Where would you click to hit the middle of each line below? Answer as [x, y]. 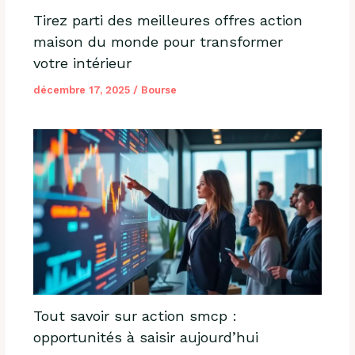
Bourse [158, 90]
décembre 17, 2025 [83, 90]
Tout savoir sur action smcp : [135, 316]
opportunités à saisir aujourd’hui [145, 338]
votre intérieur [82, 63]
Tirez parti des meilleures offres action [168, 21]
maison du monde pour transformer [158, 42]
